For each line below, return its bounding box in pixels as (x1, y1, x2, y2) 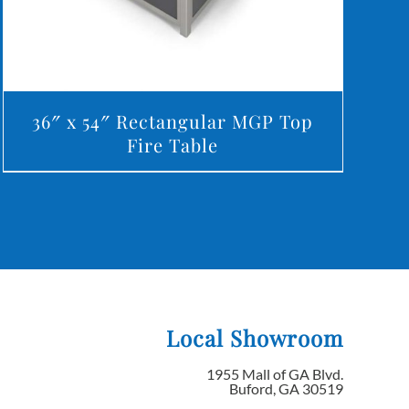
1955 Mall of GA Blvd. (206, 365, 344, 383)
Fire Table (127, 132, 219, 158)
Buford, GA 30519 (229, 380, 344, 398)
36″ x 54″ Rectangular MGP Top (32, 109, 314, 134)
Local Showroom (166, 323, 344, 353)
